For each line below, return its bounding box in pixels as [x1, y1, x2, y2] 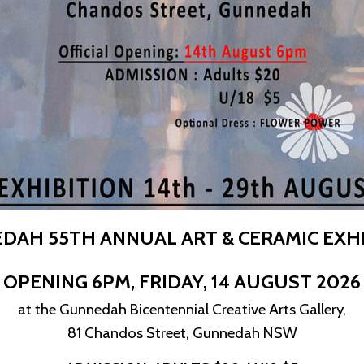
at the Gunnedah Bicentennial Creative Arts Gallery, [18, 300, 346, 318]
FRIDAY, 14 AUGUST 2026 [139, 270, 361, 293]
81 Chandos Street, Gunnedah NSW [67, 323, 297, 342]
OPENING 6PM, [3, 270, 139, 293]
